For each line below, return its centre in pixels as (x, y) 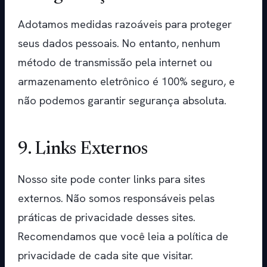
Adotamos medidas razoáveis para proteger (125, 24)
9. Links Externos (83, 150)
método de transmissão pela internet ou (115, 63)
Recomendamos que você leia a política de (123, 237)
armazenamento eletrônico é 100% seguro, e (126, 82)
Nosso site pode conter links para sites (111, 179)
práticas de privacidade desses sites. (107, 218)
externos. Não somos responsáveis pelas (116, 198)
